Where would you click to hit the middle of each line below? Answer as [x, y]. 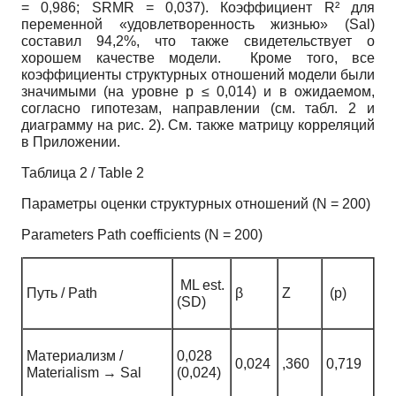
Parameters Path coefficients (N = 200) [142, 235]
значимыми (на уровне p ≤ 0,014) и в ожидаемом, [198, 91]
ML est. [201, 285]
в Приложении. [71, 142]
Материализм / [75, 356]
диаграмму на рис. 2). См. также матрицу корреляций [198, 125]
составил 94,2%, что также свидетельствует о [198, 41]
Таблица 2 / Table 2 [83, 173]
